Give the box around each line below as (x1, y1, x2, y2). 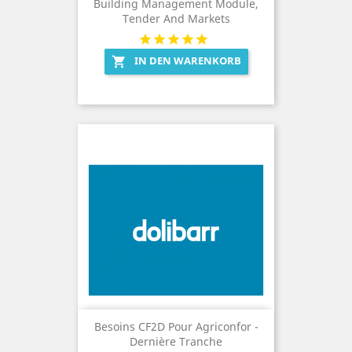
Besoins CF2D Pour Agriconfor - (93, 319, 258, 335)
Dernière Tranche (130, 334, 222, 350)
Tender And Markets (122, 11, 230, 27)
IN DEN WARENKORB (134, 53, 241, 68)
